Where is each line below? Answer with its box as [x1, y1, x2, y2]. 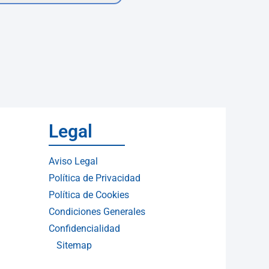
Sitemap [56, 240, 92, 251]
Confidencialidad [49, 223, 120, 234]
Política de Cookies [49, 189, 129, 201]
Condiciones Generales [49, 206, 145, 217]
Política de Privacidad [49, 172, 141, 184]
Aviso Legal [49, 156, 98, 167]
